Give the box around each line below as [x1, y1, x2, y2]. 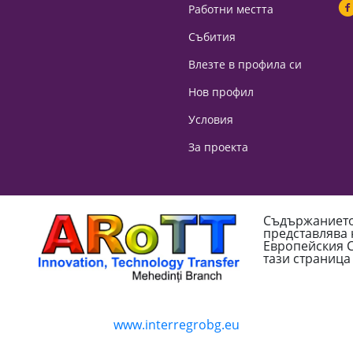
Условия [188, 112, 233, 127]
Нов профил [188, 84, 254, 99]
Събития [188, 29, 236, 44]
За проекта [188, 139, 248, 154]
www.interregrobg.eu [113, 316, 240, 333]
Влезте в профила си [188, 57, 302, 72]
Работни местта [188, 2, 273, 17]
